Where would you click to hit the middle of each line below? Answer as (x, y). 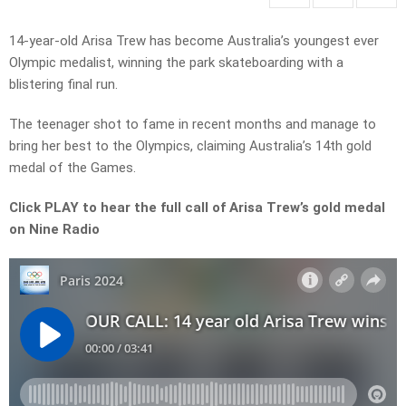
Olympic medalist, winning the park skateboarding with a (176, 63)
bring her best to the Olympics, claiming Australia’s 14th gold (190, 146)
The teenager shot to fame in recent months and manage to (193, 125)
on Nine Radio (54, 230)
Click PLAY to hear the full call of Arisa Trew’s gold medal (197, 208)
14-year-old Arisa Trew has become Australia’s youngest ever (194, 41)
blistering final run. (63, 85)
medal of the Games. (72, 168)
